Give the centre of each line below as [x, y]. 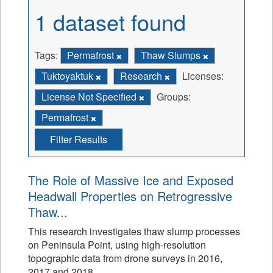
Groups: [174, 97]
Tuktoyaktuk [69, 76]
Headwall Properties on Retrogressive [130, 196]
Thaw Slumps [172, 55]
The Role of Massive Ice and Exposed [131, 180]
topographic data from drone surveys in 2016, [125, 258]
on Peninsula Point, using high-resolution [117, 245]
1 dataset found [110, 22]
